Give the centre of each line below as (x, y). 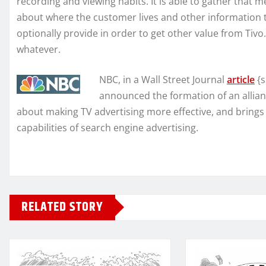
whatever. (39, 49)
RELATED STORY (62, 207)
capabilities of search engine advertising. (107, 127)
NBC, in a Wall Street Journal (163, 79)
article (241, 79)
